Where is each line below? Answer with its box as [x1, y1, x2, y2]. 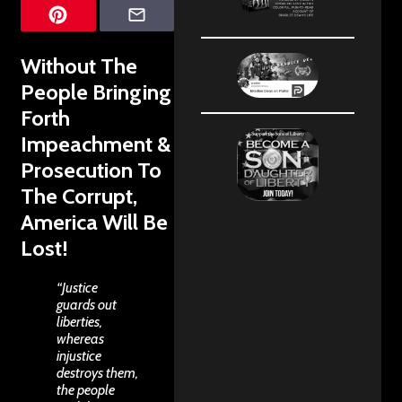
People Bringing [21, 78, 171, 105]
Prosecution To [21, 156, 162, 183]
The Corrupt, [21, 182, 137, 209]
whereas [57, 329, 104, 347]
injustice [57, 346, 101, 364]
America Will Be [21, 208, 168, 235]
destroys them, [57, 363, 138, 381]
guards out [57, 295, 117, 313]
